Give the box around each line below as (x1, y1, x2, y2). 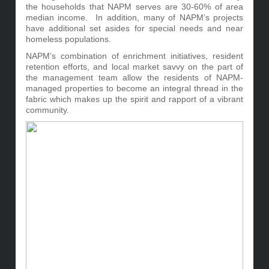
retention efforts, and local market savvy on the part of (25, 62, 244, 71)
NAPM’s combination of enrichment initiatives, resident (25, 51, 244, 61)
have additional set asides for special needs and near (25, 23, 244, 33)
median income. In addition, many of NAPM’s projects (25, 13, 244, 22)
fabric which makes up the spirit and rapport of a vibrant (25, 94, 244, 104)
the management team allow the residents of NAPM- (25, 73, 244, 82)
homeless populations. (25, 34, 111, 44)
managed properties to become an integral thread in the (25, 83, 244, 93)
